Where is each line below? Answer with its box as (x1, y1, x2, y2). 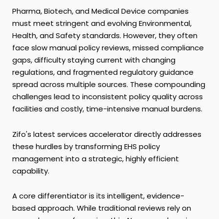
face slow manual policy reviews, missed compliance (12, 43, 204, 53)
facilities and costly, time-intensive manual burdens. (12, 104, 202, 114)
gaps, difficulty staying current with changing (12, 55, 175, 66)
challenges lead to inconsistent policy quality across (12, 91, 203, 102)
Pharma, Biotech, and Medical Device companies (12, 6, 189, 17)
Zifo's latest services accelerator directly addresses (12, 129, 201, 139)
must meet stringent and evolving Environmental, (12, 18, 192, 29)
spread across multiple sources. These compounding (12, 79, 205, 90)
